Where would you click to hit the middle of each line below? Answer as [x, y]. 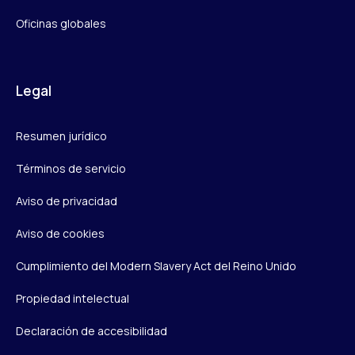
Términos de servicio [71, 168]
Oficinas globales [61, 23]
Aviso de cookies [60, 233]
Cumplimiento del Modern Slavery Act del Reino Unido [156, 265]
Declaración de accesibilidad [92, 330]
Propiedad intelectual [73, 298]
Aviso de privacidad [67, 200]
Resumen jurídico [61, 136]
